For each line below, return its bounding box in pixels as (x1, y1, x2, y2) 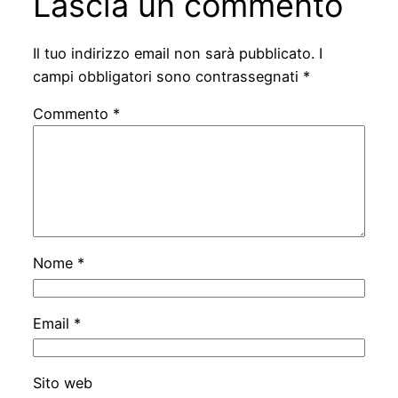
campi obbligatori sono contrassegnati (32, 67, 303, 85)
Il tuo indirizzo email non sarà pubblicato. (32, 44, 314, 62)
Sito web (32, 374, 92, 393)
